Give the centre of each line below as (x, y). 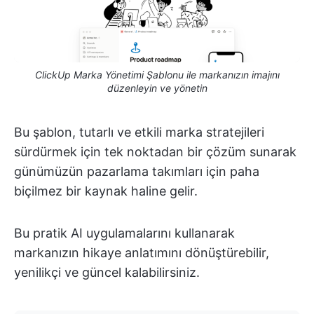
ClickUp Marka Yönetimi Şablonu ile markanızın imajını (157, 75)
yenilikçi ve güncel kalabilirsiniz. (107, 273)
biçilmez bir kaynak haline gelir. (106, 191)
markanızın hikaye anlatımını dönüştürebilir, (142, 253)
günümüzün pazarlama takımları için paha (137, 172)
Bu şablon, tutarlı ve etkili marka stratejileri (139, 132)
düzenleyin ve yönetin (157, 88)
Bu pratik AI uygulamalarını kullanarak (124, 233)
